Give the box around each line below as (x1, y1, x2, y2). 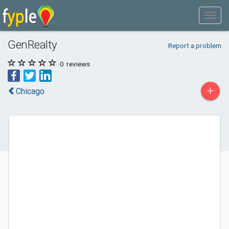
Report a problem (168, 41, 221, 50)
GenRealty (8, 38, 57, 51)
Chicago (16, 86, 44, 96)
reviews (65, 60, 90, 68)
